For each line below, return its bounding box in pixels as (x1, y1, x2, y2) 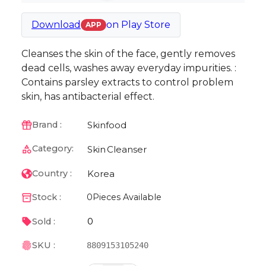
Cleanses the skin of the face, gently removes (21, 47, 235, 59)
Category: (31, 143, 74, 154)
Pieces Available (93, 192, 161, 203)
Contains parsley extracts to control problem (21, 76, 233, 88)
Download (31, 18, 81, 30)
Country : (31, 168, 72, 179)
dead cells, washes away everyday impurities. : (21, 62, 236, 74)
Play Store (121, 18, 170, 30)
